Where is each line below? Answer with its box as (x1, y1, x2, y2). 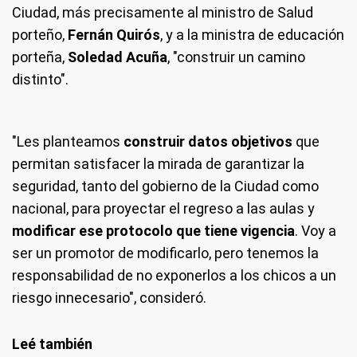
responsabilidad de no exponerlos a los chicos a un (12, 267, 336, 284)
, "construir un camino (167, 49, 305, 66)
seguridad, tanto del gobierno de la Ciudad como (12, 178, 319, 195)
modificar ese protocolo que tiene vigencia (12, 222, 295, 240)
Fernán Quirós (68, 26, 160, 44)
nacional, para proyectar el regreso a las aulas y (12, 200, 315, 218)
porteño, (12, 26, 68, 44)
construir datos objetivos (124, 133, 296, 151)
